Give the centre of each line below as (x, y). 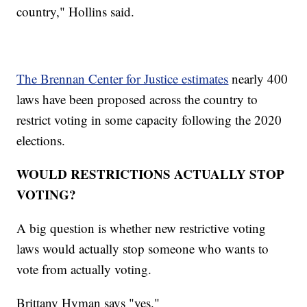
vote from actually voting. (84, 269)
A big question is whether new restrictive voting (142, 228)
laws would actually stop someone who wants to (143, 249)
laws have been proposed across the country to (137, 99)
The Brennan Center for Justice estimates (123, 79)
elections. (41, 140)
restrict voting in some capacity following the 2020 (149, 120)
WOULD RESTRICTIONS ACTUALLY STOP (151, 174)
